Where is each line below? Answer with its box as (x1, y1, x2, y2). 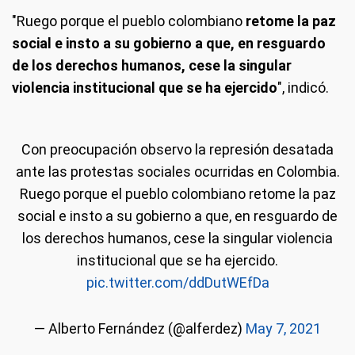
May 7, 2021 (246, 320, 321, 337)
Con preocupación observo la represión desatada (21, 141, 334, 158)
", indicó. (277, 79, 329, 96)
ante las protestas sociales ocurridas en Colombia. (15, 163, 340, 180)
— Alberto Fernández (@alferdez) (34, 320, 246, 337)
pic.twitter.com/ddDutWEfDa (86, 274, 269, 291)
